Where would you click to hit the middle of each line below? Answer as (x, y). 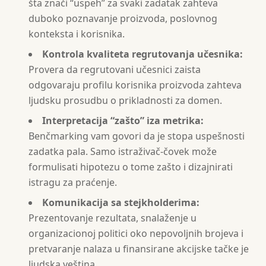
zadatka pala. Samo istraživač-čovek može (123, 151)
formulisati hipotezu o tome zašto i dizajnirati (131, 167)
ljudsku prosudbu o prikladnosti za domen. (125, 100)
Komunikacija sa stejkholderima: (121, 202)
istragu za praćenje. (73, 182)
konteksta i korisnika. (77, 34)
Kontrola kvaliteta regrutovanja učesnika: (142, 54)
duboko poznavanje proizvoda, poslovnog (123, 18)
